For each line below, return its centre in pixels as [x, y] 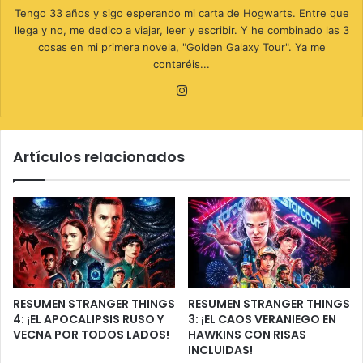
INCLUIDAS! [220, 350]
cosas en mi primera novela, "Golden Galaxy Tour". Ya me [181, 47]
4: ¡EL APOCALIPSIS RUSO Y [88, 320]
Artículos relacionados [99, 157]
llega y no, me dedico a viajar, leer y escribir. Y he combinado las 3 [181, 30]
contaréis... [181, 64]
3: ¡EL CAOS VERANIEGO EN [262, 320]
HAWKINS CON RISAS [247, 335]
